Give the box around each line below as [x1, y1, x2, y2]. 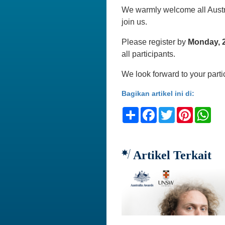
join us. [122, 17, 147, 26]
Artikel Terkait [131, 148, 211, 162]
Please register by [122, 37, 188, 46]
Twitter [175, 105, 201, 116]
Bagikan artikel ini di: [122, 89, 194, 97]
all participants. [122, 49, 175, 58]
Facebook [157, 105, 194, 116]
